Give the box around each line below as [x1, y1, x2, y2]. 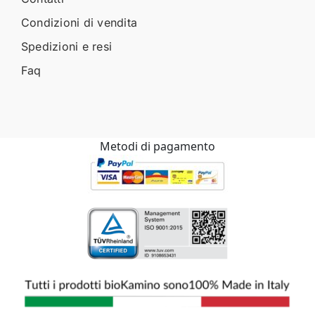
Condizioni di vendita [20, 15, 138, 30]
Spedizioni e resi [20, 39, 112, 53]
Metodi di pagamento [100, 138, 215, 154]
